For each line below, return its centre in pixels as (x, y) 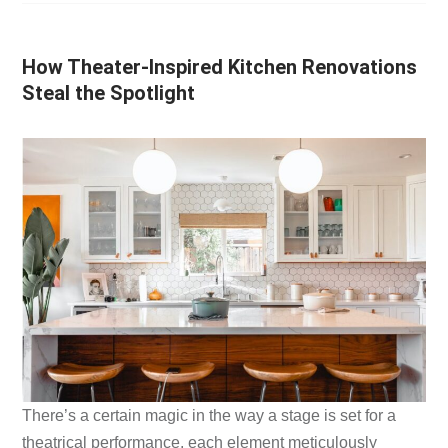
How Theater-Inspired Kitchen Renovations (220, 66)
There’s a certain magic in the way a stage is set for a (209, 415)
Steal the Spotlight (109, 92)
